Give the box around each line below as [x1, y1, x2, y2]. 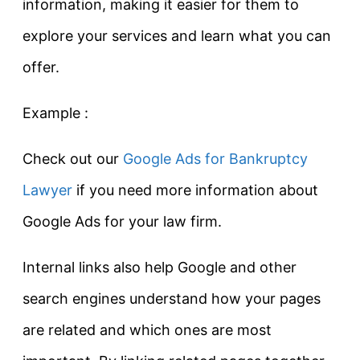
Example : [22, 104, 88, 122]
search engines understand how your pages [22, 290, 321, 308]
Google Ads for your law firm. [22, 213, 222, 231]
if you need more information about [72, 182, 318, 199]
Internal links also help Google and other [22, 259, 297, 276]
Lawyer [22, 182, 72, 199]
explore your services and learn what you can [22, 27, 331, 45]
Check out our [22, 150, 123, 168]
